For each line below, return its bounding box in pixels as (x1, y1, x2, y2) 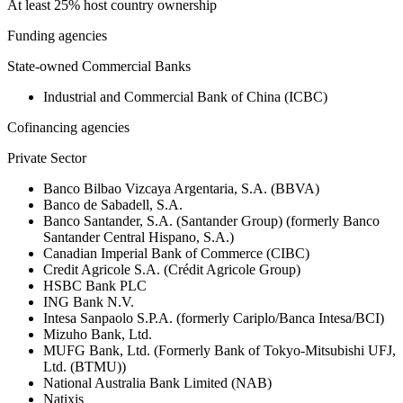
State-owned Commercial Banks (7, 58, 191, 75)
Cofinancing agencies (7, 120, 130, 136)
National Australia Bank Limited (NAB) (43, 375, 272, 391)
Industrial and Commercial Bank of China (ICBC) (43, 89, 327, 105)
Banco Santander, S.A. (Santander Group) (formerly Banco (43, 213, 380, 229)
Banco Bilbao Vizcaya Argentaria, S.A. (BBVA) (43, 181, 319, 197)
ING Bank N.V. (43, 294, 134, 310)
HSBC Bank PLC (43, 278, 147, 294)
